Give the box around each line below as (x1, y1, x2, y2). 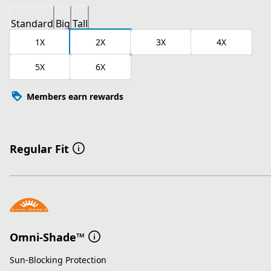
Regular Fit (10, 142, 69, 157)
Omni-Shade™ (10, 229, 85, 244)
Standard (11, 17, 53, 31)
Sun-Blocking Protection (10, 254, 106, 266)
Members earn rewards (27, 90, 123, 102)
